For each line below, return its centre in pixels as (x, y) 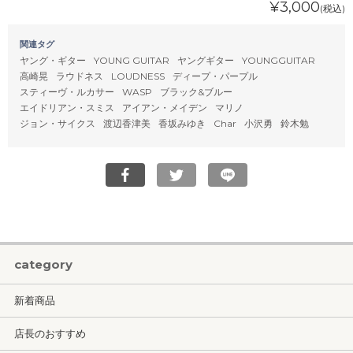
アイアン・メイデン (164, 108)
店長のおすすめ (50, 333)
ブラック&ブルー (196, 92)
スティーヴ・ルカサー (67, 92)
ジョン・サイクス (58, 123)
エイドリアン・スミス (67, 108)
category (43, 264)
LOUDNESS (137, 76)
